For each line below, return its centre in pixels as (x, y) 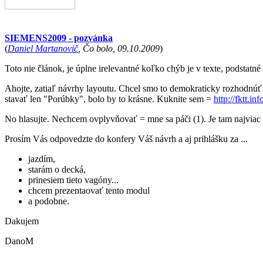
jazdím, (42, 159)
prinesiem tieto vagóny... (73, 180)
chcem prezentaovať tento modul (89, 190)
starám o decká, (57, 169)
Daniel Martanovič (43, 48)
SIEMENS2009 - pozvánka (59, 38)
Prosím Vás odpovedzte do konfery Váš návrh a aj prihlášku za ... (126, 139)
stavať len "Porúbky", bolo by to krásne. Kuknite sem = (109, 99)
